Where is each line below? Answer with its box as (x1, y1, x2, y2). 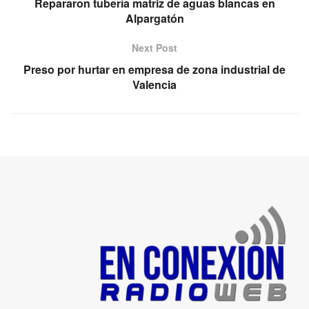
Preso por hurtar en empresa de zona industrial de (23, 61, 286, 77)
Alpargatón (125, 10, 184, 26)
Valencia (132, 76, 177, 92)
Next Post (132, 40, 177, 54)
